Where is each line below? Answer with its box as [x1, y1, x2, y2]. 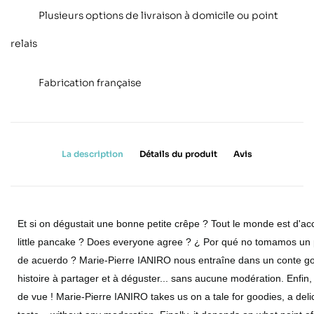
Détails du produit [139, 148, 217, 159]
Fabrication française [39, 76, 142, 89]
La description [62, 148, 123, 159]
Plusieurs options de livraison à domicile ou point [39, 8, 278, 22]
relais [11, 36, 37, 50]
